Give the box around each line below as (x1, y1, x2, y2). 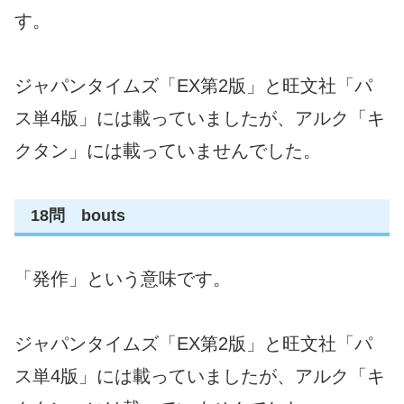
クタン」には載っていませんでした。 (14, 141, 321, 161)
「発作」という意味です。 (14, 268, 231, 289)
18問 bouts (31, 207, 125, 225)
